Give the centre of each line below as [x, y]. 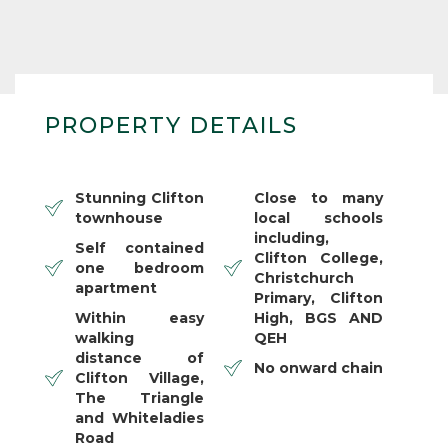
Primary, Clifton [318, 297]
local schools [318, 217]
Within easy [139, 317]
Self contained [139, 247]
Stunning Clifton [139, 197]
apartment [116, 287]
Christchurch [304, 277]
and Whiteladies [139, 417]
